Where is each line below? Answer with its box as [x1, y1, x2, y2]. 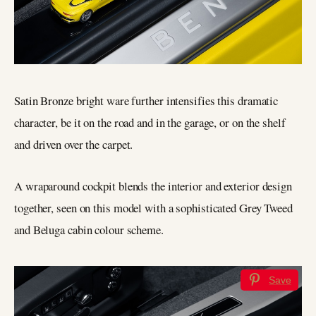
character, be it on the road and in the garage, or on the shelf [14, 114, 286, 130]
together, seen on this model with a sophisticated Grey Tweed [14, 199, 293, 216]
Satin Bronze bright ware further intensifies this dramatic [14, 92, 279, 109]
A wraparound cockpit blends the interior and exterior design [14, 177, 292, 194]
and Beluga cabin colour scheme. [14, 221, 164, 238]
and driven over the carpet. [14, 135, 133, 152]
